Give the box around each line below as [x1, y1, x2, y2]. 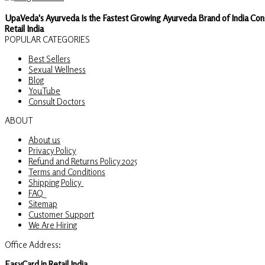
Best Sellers [28, 53, 70, 64]
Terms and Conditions [28, 166, 105, 177]
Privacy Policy [28, 145, 76, 156]
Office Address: [5, 239, 62, 250]
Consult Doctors [28, 95, 85, 106]
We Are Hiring [28, 219, 77, 231]
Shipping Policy [28, 177, 83, 188]
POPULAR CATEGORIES [5, 33, 90, 44]
